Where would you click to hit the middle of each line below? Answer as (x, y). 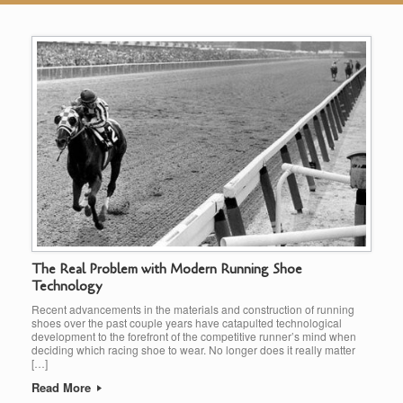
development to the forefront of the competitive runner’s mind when (194, 336)
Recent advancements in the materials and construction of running (193, 309)
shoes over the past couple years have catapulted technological (187, 323)
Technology (67, 287)
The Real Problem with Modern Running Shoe (167, 269)
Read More (63, 388)
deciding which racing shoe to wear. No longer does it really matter (193, 350)
